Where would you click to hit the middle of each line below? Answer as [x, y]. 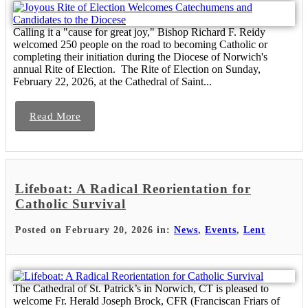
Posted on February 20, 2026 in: [95, 230]
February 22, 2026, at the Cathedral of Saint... [112, 82]
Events [221, 230]
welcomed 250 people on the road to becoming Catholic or [140, 45]
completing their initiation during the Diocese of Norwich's [140, 57]
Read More [55, 117]
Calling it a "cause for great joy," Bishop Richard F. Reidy [139, 32]
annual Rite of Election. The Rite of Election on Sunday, [137, 69]
